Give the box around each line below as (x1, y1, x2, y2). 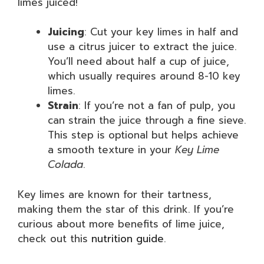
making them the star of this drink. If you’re (18, 201, 234, 217)
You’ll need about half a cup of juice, (48, 54, 229, 69)
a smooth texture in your (48, 142, 175, 157)
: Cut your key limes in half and (84, 24, 238, 39)
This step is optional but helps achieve (48, 127, 239, 143)
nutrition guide (91, 230, 164, 246)
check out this (18, 230, 91, 246)
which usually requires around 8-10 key (48, 68, 240, 84)
